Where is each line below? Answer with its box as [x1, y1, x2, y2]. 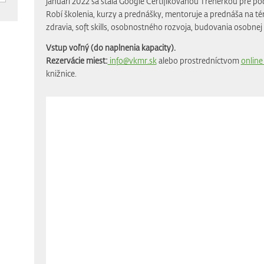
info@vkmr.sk [107, 55, 157, 65]
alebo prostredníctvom [156, 55, 241, 65]
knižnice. [45, 68, 77, 78]
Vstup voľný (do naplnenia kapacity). [45, 42, 176, 52]
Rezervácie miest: [45, 55, 108, 65]
